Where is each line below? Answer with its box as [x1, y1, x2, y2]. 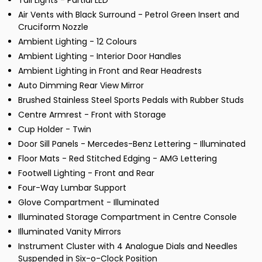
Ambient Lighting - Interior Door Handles [18, 50, 181, 63]
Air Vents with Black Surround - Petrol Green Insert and [18, 9, 239, 21]
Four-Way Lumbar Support [18, 182, 126, 194]
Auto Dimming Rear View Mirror [18, 80, 144, 92]
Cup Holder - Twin [18, 123, 91, 136]
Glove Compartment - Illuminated [18, 196, 159, 209]
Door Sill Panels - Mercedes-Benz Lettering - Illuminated [18, 138, 246, 150]
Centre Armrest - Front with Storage [18, 109, 166, 121]
